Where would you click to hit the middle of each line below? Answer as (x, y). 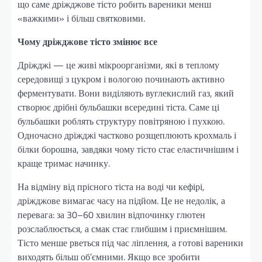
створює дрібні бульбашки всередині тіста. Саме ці (118, 107)
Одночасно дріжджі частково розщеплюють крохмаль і (127, 135)
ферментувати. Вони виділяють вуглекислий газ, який (126, 93)
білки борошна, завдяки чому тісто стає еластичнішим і (128, 149)
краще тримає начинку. (64, 163)
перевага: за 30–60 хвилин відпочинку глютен (111, 214)
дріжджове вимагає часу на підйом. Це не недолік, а (121, 200)
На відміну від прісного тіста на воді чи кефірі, (111, 186)
